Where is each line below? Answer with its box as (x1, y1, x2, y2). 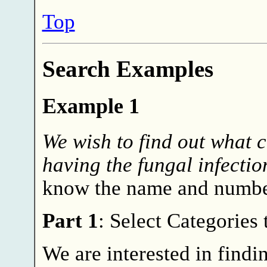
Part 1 (42, 209, 98, 232)
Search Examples (42, 56, 213, 82)
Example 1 (42, 94, 139, 119)
